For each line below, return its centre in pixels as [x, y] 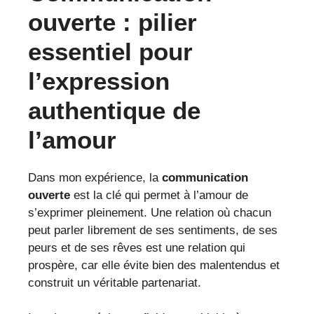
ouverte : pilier [112, 22]
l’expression [99, 81]
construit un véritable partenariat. [115, 282]
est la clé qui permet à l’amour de [159, 195]
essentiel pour [110, 51]
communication [205, 177]
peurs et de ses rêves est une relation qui [137, 247]
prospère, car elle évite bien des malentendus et [154, 265]
